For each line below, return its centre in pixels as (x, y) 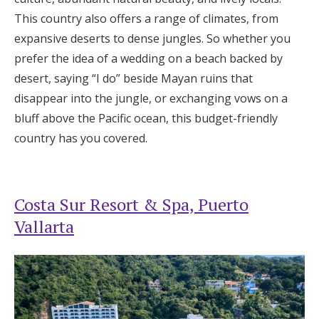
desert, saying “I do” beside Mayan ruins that (134, 78)
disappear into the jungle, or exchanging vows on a (151, 98)
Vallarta (44, 226)
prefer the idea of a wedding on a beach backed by (148, 58)
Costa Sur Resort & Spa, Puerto (131, 204)
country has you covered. (81, 138)
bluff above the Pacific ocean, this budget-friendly (146, 118)
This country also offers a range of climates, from (146, 18)
